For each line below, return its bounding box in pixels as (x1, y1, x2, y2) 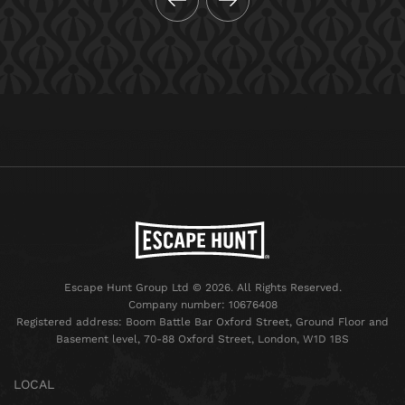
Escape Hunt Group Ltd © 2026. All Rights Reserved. (63, 281, 342, 295)
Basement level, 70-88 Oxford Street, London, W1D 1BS (56, 333, 349, 346)
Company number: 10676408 (127, 298, 278, 312)
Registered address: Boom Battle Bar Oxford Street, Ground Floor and (16, 316, 389, 329)
